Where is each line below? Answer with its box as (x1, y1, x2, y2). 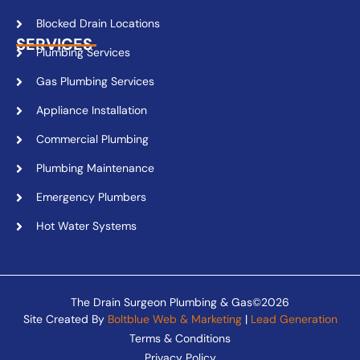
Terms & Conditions (129, 330, 231, 346)
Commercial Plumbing (36, 132, 149, 147)
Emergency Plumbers (36, 190, 146, 205)
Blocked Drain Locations (36, 16, 160, 31)
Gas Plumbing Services (36, 74, 154, 89)
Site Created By (22, 312, 108, 327)
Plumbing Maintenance (36, 161, 154, 176)
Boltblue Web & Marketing (107, 312, 242, 327)
